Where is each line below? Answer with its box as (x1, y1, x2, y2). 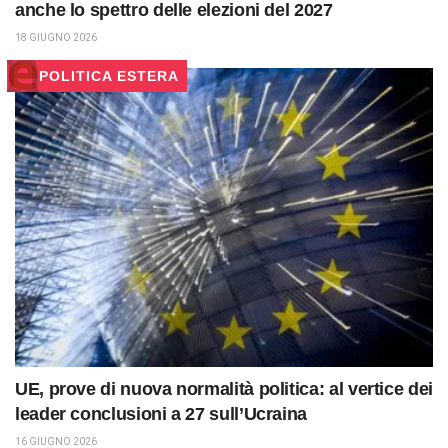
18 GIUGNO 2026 (15, 32, 97, 44)
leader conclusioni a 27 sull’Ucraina (15, 403, 308, 424)
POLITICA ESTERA (39, 68, 179, 85)
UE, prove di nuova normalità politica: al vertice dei (15, 378, 433, 399)
